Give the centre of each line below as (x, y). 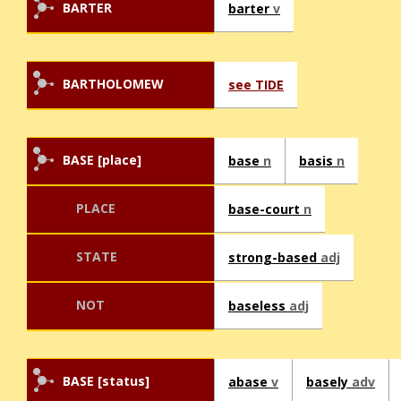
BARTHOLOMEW (113, 84)
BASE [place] (102, 160)
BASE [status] (106, 381)
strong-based (274, 258)
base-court (266, 209)
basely (329, 382)
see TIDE (256, 85)
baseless (259, 306)
